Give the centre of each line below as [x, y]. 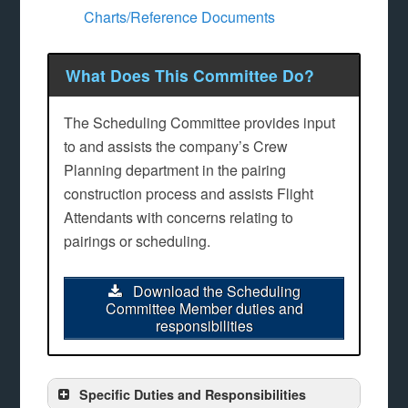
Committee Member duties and [204, 308]
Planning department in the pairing [175, 169]
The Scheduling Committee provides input [200, 122]
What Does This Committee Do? [189, 75]
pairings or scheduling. [138, 240]
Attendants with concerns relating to [179, 217]
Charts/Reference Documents [180, 17]
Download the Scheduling [215, 291]
